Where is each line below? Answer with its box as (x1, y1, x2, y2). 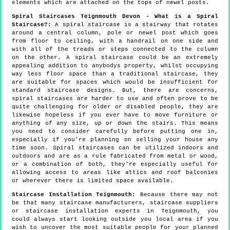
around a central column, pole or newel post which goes (12, 29, 218, 36)
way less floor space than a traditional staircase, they (12, 70, 218, 77)
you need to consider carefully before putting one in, (12, 128, 218, 135)
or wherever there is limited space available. (12, 177, 174, 184)
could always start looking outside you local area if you (12, 216, 218, 222)
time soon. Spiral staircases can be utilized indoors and (12, 144, 218, 151)
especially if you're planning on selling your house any (12, 136, 218, 143)
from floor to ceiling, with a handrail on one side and (12, 37, 218, 44)
